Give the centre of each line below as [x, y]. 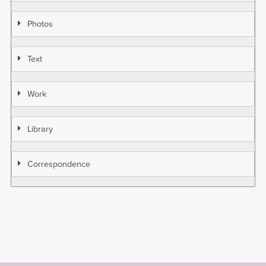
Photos [40, 24]
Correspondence [59, 164]
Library [40, 129]
